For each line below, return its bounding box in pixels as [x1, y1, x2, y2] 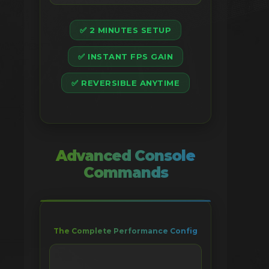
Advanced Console [56, 147, 195, 165]
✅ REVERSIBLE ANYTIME [71, 78, 180, 88]
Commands [83, 164, 168, 182]
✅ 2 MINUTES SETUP [79, 25, 172, 35]
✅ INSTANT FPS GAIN [78, 52, 173, 62]
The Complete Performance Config [53, 226, 198, 236]
